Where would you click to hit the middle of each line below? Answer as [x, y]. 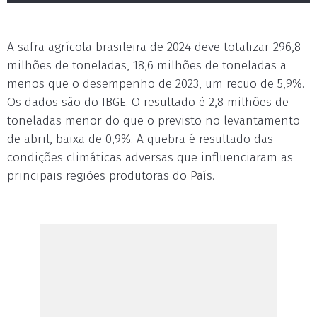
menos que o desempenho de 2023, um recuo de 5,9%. [156, 84]
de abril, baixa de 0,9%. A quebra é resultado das [140, 139]
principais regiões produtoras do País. [111, 176]
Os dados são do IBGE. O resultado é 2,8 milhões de [148, 102]
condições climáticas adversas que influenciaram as [150, 157]
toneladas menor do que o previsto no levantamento [154, 121]
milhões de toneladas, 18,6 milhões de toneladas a [147, 65]
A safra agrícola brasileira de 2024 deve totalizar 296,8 [154, 47]
